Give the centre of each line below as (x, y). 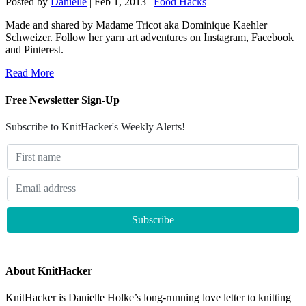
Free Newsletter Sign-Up (62, 100)
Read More (30, 73)
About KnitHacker (49, 271)
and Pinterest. (34, 50)
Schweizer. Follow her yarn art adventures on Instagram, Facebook (150, 38)
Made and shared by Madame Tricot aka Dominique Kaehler (136, 25)
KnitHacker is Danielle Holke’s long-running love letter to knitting (148, 298)
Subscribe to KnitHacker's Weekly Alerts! (95, 126)
